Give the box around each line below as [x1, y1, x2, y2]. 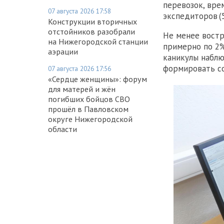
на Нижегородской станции [48, 36, 148, 46]
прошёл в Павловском [48, 103, 128, 114]
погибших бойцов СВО [48, 93, 130, 104]
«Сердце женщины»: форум [48, 73, 147, 84]
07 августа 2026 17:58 [48, 6, 111, 15]
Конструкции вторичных [48, 16, 137, 26]
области [48, 123, 77, 134]
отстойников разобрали [48, 26, 135, 36]
